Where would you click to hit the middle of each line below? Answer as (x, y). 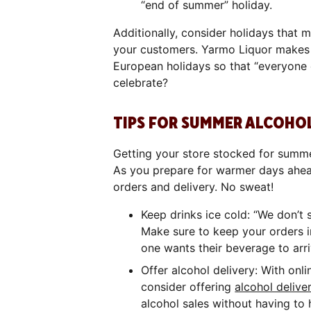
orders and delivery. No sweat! (194, 186)
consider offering (188, 286)
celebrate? (141, 82)
